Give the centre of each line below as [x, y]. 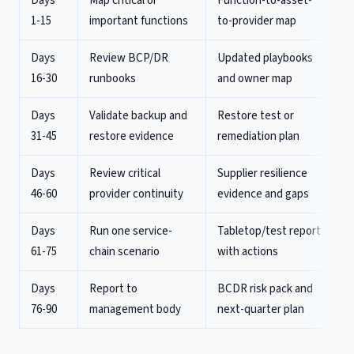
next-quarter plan [261, 309]
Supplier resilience [262, 173]
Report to [113, 289]
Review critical [125, 173]
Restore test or [256, 116]
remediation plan [258, 136]
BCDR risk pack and [265, 289]
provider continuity [136, 194]
